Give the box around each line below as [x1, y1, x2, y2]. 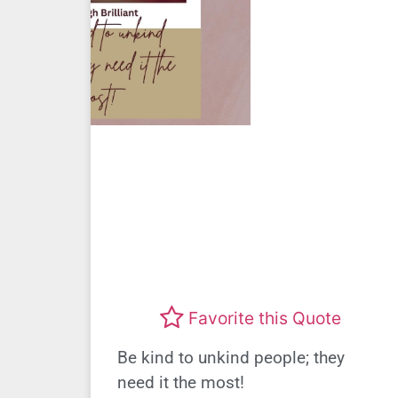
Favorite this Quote [188, 307, 341, 330]
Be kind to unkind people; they [117, 346, 345, 368]
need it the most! [117, 371, 244, 393]
